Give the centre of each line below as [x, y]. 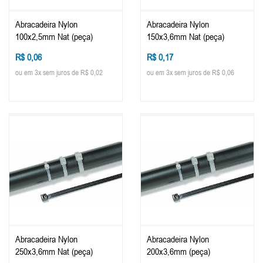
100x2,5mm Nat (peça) [54, 37]
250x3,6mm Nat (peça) [54, 251]
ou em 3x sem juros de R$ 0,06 [190, 72]
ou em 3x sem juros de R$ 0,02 [59, 72]
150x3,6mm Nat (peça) [186, 37]
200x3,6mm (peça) [178, 251]
